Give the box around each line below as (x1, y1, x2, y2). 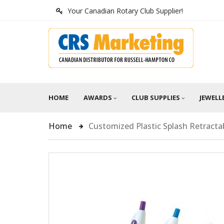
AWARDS (83, 93, 112, 102)
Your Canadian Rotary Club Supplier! (67, 6, 183, 15)
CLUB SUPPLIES (131, 93, 180, 102)
